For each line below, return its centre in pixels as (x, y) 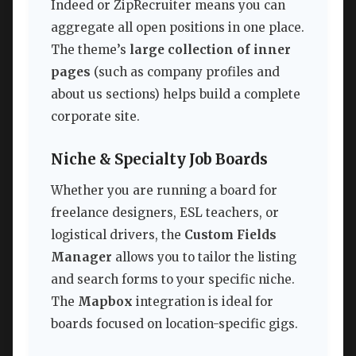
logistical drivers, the (118, 235)
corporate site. (95, 116)
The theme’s (90, 49)
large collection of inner (210, 49)
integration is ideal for (203, 302)
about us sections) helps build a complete (176, 94)
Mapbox (105, 302)
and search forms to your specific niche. (173, 280)
